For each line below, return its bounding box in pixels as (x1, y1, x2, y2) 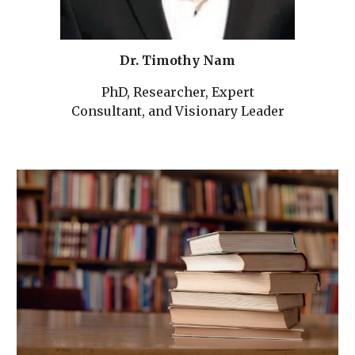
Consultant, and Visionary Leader (71, 102, 284, 119)
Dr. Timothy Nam (120, 52, 235, 68)
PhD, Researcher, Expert (101, 83, 254, 100)
